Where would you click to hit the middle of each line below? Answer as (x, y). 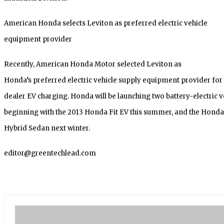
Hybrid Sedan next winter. (47, 128)
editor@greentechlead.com (50, 153)
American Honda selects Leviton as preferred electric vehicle (106, 23)
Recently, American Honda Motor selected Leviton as (93, 64)
